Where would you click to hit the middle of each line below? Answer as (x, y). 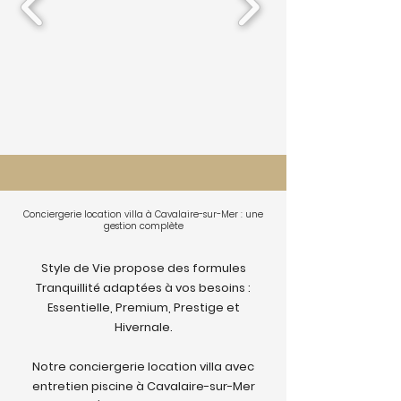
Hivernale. (143, 327)
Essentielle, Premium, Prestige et (143, 307)
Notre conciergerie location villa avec (143, 367)
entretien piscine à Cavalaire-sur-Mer (143, 386)
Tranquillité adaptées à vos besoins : (143, 288)
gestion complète (143, 226)
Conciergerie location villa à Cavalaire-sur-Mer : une (143, 214)
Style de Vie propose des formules (143, 268)
